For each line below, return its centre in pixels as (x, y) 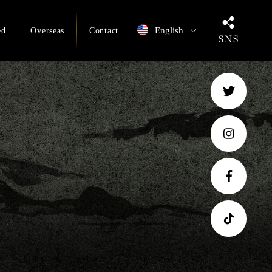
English (169, 30)
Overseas (48, 30)
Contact (104, 30)
